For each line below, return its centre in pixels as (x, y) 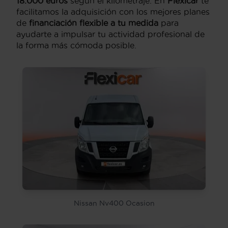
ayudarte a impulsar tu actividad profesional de (110, 34)
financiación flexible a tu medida (94, 23)
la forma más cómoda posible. (76, 45)
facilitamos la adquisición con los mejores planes (113, 11)
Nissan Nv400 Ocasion (114, 203)
